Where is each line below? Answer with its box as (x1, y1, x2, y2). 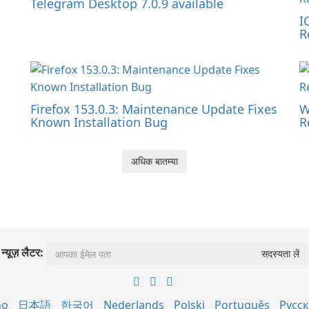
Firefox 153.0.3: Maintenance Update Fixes (30, 101, 277, 117)
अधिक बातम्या (131, 154, 178, 168)
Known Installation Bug (30, 114, 168, 130)
